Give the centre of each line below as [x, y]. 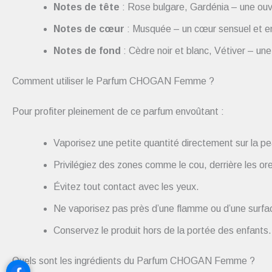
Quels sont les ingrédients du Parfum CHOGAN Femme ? [134, 260]
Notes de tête [87, 7]
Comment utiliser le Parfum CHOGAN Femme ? [113, 81]
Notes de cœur [89, 29]
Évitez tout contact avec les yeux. [126, 186]
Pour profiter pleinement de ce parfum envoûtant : [118, 111]
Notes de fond [87, 50]
